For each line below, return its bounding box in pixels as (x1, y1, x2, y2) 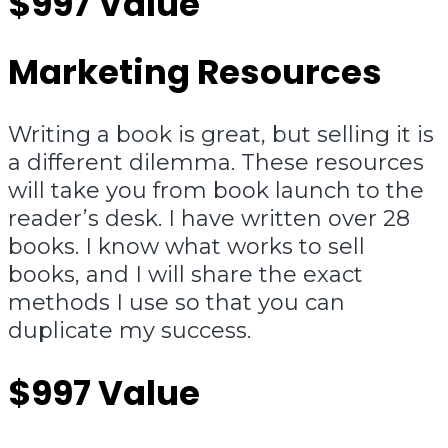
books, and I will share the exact (8, 260, 363, 288)
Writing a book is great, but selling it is (8, 120, 434, 148)
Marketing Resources (8, 48, 382, 97)
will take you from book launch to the (8, 176, 424, 204)
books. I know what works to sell (8, 232, 365, 260)
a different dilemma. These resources (8, 148, 424, 176)
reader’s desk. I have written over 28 (8, 204, 410, 232)
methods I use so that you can (8, 288, 345, 316)
